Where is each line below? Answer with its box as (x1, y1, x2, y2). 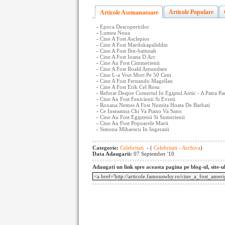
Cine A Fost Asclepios (100, 36, 149, 42)
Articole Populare (169, 9, 213, 16)
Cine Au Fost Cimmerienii (100, 60, 160, 66)
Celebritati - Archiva (152, 145, 200, 151)
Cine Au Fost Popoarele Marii (100, 120, 168, 126)
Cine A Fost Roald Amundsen (100, 66, 167, 72)
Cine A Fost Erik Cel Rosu (100, 84, 160, 90)
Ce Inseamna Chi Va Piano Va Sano (100, 108, 182, 114)
